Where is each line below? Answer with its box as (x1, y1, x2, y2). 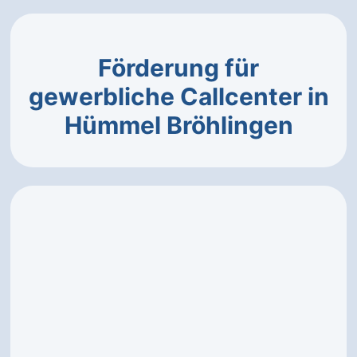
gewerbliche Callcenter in (28, 82, 329, 111)
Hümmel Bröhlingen (64, 111, 293, 139)
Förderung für (98, 53, 259, 82)
